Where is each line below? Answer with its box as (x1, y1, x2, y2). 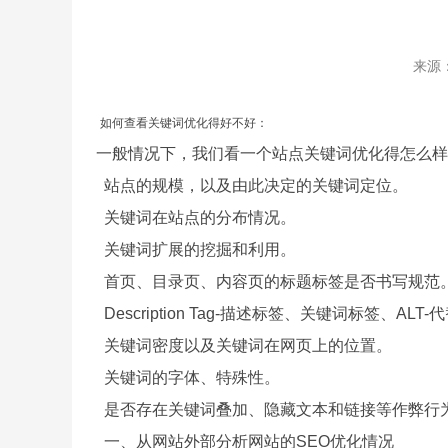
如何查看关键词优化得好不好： (99, 116, 268, 130)
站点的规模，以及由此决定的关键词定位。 (95, 177, 408, 194)
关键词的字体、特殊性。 (95, 369, 280, 386)
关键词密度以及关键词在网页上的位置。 (95, 337, 392, 354)
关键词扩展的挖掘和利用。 (95, 241, 296, 258)
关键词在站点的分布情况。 (95, 209, 296, 226)
